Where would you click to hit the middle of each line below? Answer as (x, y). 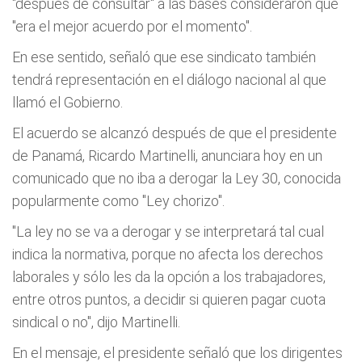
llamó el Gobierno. (67, 102)
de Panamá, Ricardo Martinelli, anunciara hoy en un (167, 156)
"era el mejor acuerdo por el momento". (132, 26)
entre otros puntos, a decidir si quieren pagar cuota (169, 299)
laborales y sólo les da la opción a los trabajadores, (169, 277)
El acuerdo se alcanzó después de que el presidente (175, 133)
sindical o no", (53, 322)
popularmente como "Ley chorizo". (118, 201)
